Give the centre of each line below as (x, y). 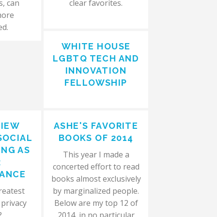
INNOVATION (96, 70)
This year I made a (96, 155)
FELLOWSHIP (96, 83)
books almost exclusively (96, 179)
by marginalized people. (96, 191)
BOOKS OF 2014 (96, 138)
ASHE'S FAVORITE (96, 126)
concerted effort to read (96, 167)
